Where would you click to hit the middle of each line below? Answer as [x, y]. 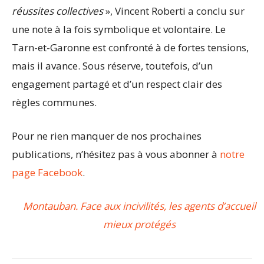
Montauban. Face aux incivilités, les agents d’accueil [139, 206]
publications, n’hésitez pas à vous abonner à [116, 154]
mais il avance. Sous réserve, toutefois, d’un [112, 66]
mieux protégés [139, 225]
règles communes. [54, 103]
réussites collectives [57, 11]
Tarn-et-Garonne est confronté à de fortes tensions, [130, 48]
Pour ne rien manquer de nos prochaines [107, 136]
